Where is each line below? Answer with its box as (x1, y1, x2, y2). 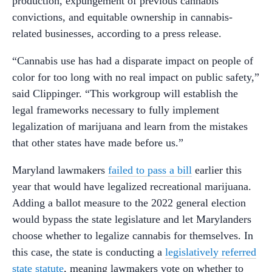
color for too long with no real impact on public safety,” (12, 70, 259, 83)
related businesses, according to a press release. (12, 27, 222, 39)
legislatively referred (165, 245, 256, 258)
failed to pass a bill (108, 163, 192, 176)
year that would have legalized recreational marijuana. (12, 180, 251, 192)
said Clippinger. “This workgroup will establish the (12, 87, 238, 100)
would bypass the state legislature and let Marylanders (12, 212, 251, 225)
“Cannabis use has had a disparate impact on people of (12, 54, 253, 67)
